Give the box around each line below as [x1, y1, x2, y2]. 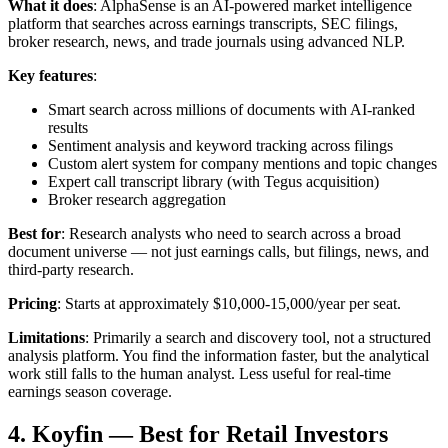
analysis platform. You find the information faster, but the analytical [8, 346, 429, 364]
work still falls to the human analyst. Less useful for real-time [8, 364, 391, 382]
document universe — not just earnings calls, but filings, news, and [8, 242, 429, 260]
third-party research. [8, 260, 134, 278]
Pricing [8, 294, 57, 312]
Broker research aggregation [48, 190, 226, 208]
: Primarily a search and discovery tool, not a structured [85, 328, 431, 346]
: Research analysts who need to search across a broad [61, 224, 401, 242]
